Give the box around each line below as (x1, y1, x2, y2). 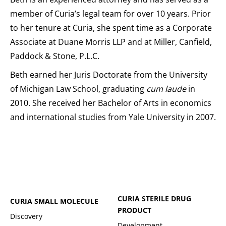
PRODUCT (118, 205, 152, 215)
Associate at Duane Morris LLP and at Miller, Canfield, (10, 36, 212, 48)
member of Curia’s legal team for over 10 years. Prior (10, 8, 211, 20)
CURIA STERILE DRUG (118, 194, 192, 203)
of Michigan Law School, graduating (10, 83, 146, 95)
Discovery (10, 211, 42, 221)
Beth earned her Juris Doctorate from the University (10, 69, 207, 81)
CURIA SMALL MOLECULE (10, 196, 98, 206)
